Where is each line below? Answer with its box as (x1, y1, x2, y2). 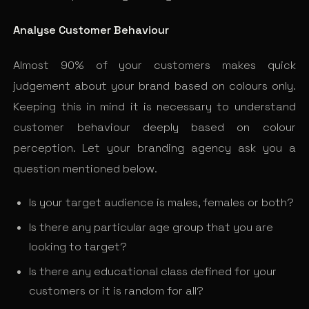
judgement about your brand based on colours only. (13, 78, 296, 93)
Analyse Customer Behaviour (13, 22, 170, 37)
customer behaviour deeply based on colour (13, 119, 296, 134)
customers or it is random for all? (28, 283, 203, 299)
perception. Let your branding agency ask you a (13, 140, 296, 155)
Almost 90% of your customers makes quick (13, 57, 296, 72)
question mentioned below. (13, 161, 158, 176)
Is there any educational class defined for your (28, 264, 277, 279)
